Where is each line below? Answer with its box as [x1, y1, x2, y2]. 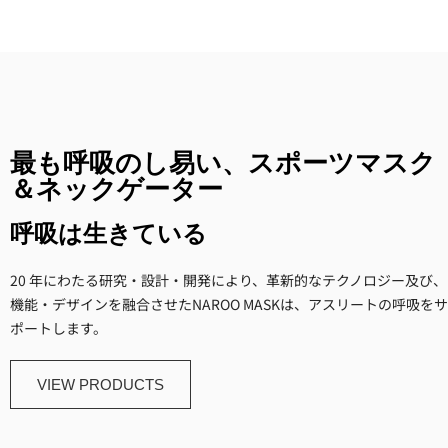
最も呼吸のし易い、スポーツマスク [10, 152, 436, 178]
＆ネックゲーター [10, 178, 223, 204]
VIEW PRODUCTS [37, 376, 164, 393]
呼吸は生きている [10, 224, 207, 248]
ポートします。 [10, 318, 107, 338]
